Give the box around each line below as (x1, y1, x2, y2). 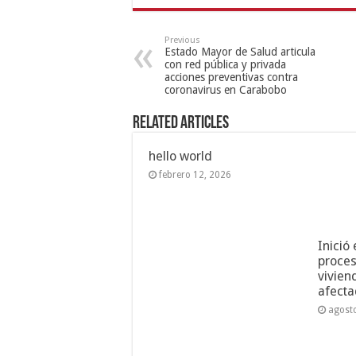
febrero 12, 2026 (159, 168, 231, 180)
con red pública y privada (164, 57, 286, 71)
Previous (164, 34, 200, 45)
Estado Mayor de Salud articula (164, 44, 315, 58)
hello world (149, 148, 212, 164)
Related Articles (133, 114, 229, 133)
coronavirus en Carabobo (164, 83, 287, 96)
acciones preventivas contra (164, 70, 298, 83)
